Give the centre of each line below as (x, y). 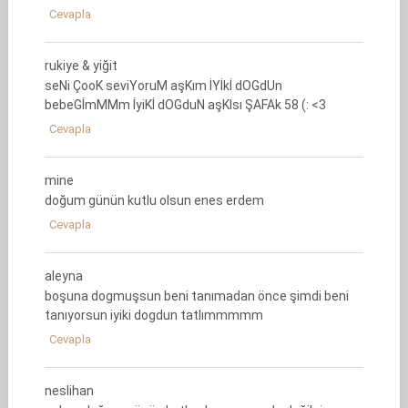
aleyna (63, 276)
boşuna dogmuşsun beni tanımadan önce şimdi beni (196, 296)
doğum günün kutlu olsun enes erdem (154, 200)
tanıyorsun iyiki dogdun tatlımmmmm (153, 315)
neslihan (69, 391)
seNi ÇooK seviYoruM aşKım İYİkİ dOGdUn (163, 86)
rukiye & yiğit (81, 66)
